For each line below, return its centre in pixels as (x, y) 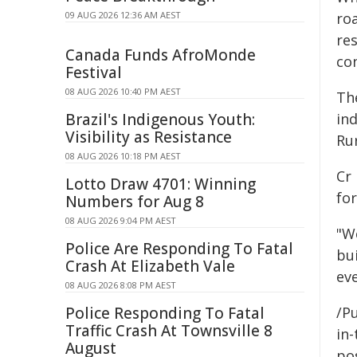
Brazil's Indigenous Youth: (160, 120)
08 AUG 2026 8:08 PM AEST (121, 285)
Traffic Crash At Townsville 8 (169, 331)
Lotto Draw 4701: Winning (161, 184)
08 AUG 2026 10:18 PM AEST (123, 156)
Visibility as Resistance (149, 137)
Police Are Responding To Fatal (179, 249)
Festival (94, 73)
